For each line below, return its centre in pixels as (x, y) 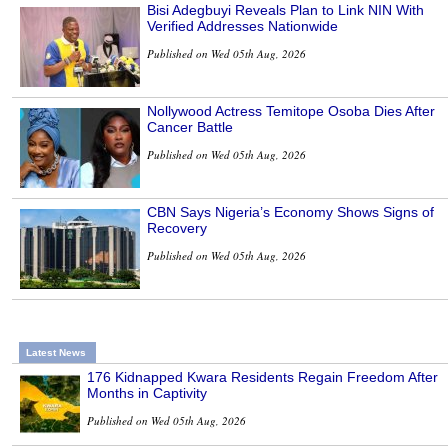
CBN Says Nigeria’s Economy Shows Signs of (290, 212)
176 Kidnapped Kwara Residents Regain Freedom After (262, 377)
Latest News (56, 353)
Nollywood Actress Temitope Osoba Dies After (291, 111)
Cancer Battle (190, 127)
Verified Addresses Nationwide (242, 26)
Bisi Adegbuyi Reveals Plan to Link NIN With (285, 10)
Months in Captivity (147, 393)
